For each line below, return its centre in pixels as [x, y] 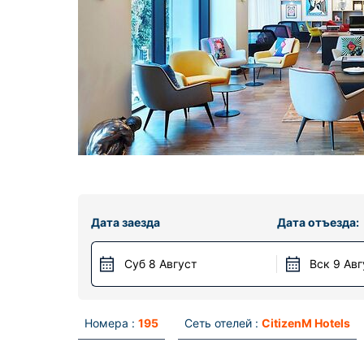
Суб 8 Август [160, 264]
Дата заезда [126, 222]
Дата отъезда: [318, 222]
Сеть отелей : [221, 323]
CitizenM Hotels [306, 323]
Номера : [110, 323]
